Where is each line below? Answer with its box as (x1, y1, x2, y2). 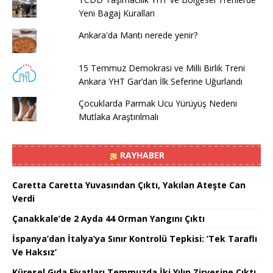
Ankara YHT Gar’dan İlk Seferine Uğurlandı (78, 76, 243, 88)
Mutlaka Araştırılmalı (78, 111, 158, 123)
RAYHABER (119, 149, 165, 161)
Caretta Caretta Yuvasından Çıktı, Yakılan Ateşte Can (12, 179, 246, 191)
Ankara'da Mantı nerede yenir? (78, 29, 197, 41)
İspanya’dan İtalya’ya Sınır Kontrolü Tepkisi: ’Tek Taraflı (12, 233, 257, 245)
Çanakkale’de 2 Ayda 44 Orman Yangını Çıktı (12, 213, 205, 225)
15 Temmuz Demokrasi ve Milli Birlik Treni (78, 62, 245, 74)
